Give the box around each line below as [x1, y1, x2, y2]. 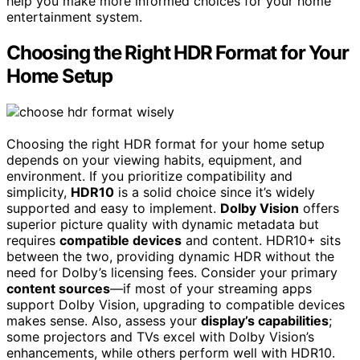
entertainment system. [6, 9, 142, 26]
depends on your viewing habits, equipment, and [6, 152, 302, 169]
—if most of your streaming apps [110, 280, 312, 297]
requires [6, 232, 59, 249]
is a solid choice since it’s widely [114, 184, 315, 201]
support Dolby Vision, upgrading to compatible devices [6, 297, 345, 313]
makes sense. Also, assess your [6, 313, 201, 329]
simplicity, [6, 184, 71, 201]
